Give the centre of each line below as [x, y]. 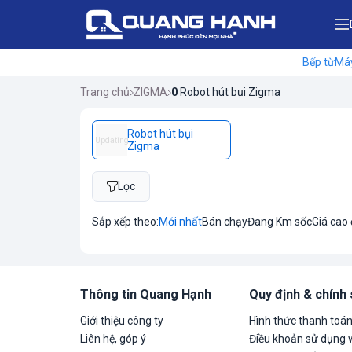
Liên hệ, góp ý [113, 339]
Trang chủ [105, 92]
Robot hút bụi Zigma [229, 92]
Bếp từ [318, 62]
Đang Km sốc [280, 222]
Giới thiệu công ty [122, 321]
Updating [112, 140]
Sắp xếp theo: [125, 222]
